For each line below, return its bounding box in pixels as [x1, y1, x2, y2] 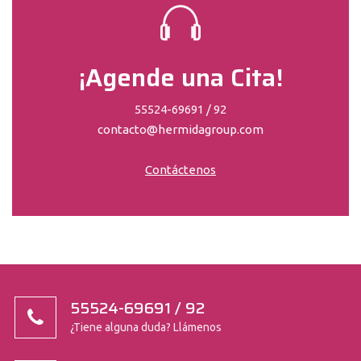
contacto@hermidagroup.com [98, 122, 263, 136]
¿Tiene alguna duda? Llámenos [70, 320, 222, 334]
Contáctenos [145, 162, 216, 176]
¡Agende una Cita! [78, 57, 283, 98]
